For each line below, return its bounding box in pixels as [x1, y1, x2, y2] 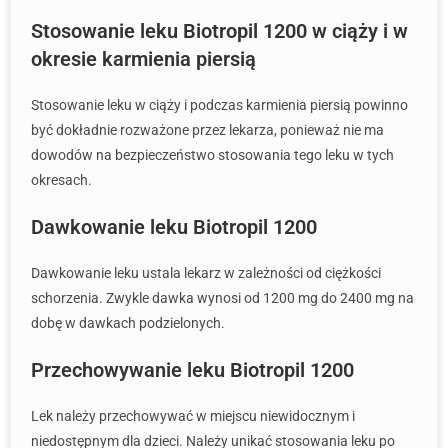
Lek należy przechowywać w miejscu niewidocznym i [31, 408, 355, 424]
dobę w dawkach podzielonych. [31, 315, 225, 331]
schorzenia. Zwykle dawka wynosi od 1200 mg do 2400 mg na [31, 290, 414, 306]
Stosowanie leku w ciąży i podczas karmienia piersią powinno [31, 97, 408, 113]
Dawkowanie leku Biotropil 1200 [31, 215, 317, 239]
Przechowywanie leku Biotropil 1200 [31, 358, 354, 382]
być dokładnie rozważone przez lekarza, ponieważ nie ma [31, 122, 384, 138]
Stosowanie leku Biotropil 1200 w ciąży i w [31, 19, 408, 43]
